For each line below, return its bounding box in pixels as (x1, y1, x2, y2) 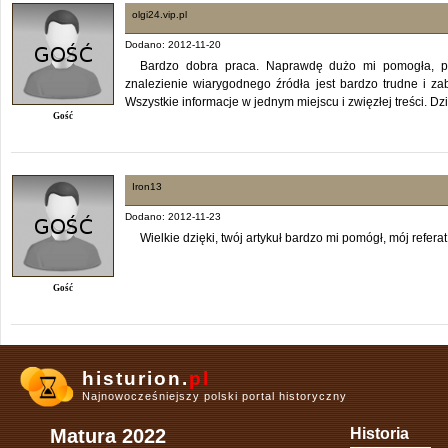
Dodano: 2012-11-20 (125, 38, 221, 50)
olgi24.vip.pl (132, 8, 187, 20)
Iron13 (132, 180, 162, 192)
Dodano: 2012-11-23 (125, 210, 221, 222)
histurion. (82, 367, 189, 389)
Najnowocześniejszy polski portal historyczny (82, 389, 347, 402)
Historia (350, 425, 409, 443)
